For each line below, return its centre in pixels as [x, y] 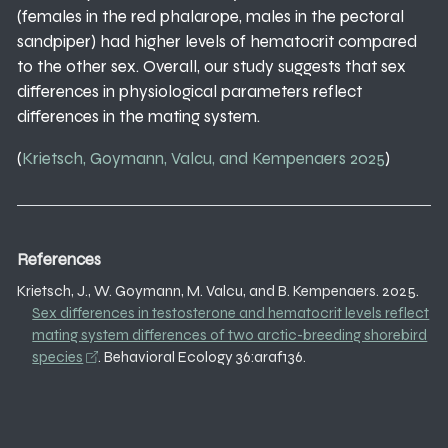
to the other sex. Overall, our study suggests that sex [211, 66]
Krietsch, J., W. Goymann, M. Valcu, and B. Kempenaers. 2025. [218, 290]
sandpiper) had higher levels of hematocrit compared [217, 41]
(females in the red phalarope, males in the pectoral [210, 16]
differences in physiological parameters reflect [189, 91]
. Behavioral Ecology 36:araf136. [201, 356]
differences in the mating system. [138, 116]
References [59, 260]
